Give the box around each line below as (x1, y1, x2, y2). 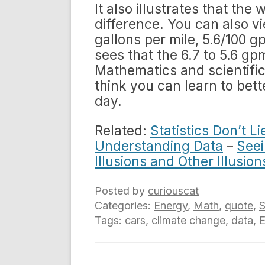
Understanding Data (95, 138, 223, 154)
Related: (95, 122, 150, 138)
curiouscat (148, 185, 199, 197)
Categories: (95, 199, 154, 212)
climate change (151, 214, 225, 227)
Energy (154, 199, 188, 212)
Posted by (95, 185, 148, 197)
